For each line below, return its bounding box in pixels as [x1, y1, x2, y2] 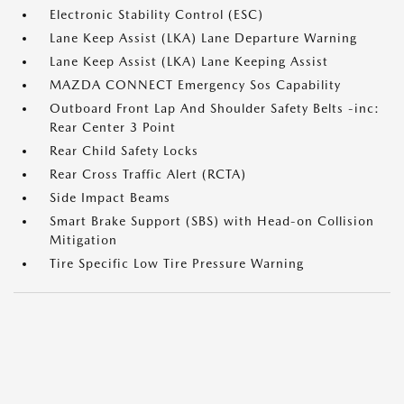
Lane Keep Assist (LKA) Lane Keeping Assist [50, 54, 328, 69]
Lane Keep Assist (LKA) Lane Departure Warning [50, 31, 357, 46]
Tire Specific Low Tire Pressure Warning [50, 256, 304, 271]
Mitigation [50, 233, 117, 248]
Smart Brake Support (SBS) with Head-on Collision [50, 214, 374, 229]
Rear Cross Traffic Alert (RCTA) [50, 167, 246, 182]
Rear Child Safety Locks [50, 143, 198, 159]
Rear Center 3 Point [50, 120, 176, 135]
